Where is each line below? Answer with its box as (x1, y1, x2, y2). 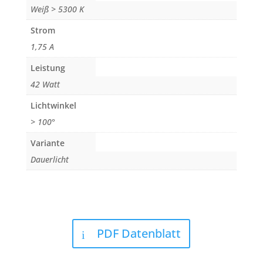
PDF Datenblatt (97, 225, 181, 241)
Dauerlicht (30, 154, 69, 166)
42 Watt (30, 79, 60, 90)
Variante (30, 137, 65, 149)
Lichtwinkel (30, 100, 76, 112)
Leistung (30, 62, 65, 74)
